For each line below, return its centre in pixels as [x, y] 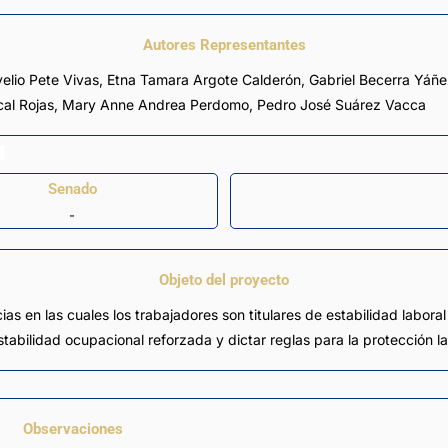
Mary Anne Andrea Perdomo [155, 105]
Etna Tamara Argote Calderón [204, 80]
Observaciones [72, 429]
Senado [72, 188]
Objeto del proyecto [224, 280]
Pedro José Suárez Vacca [341, 105]
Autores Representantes [224, 45]
